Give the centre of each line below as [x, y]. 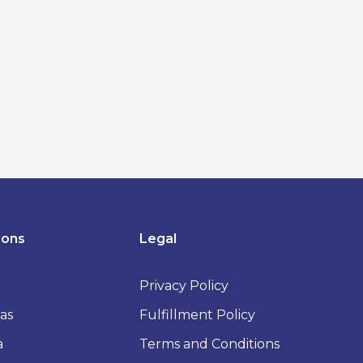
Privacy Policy [184, 286]
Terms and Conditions [210, 344]
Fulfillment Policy [198, 315]
